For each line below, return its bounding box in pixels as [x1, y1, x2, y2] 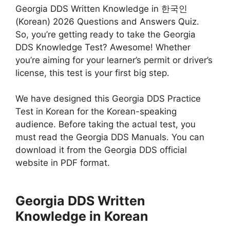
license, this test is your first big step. [15, 67, 169, 78]
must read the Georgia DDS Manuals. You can [15, 132, 204, 143]
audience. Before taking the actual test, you [15, 119, 196, 130]
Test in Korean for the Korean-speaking [15, 106, 177, 117]
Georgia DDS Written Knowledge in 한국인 [15, 3, 187, 14]
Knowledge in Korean [15, 208, 148, 224]
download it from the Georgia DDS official [15, 145, 187, 156]
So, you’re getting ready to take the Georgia [15, 29, 196, 40]
